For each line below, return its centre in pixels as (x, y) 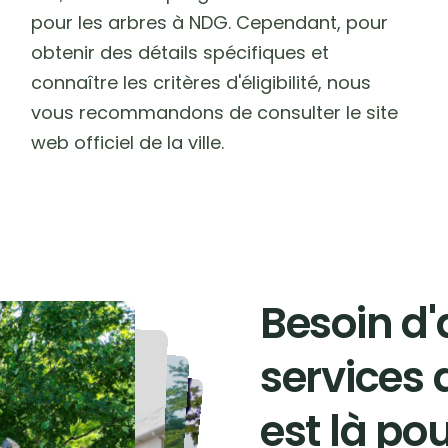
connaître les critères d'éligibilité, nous (201, 82)
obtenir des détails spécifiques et (180, 52)
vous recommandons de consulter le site (215, 112)
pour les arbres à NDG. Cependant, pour (210, 22)
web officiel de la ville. (128, 142)
